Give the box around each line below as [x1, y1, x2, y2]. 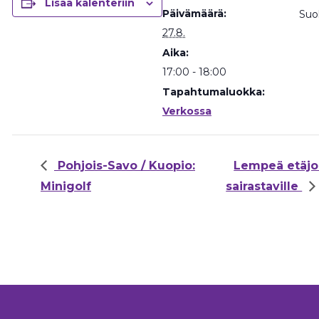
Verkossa [162, 104, 211, 117]
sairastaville [226, 179, 303, 193]
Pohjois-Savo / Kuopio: [54, 158, 195, 172]
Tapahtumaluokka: [162, 85, 265, 98]
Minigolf [41, 179, 91, 193]
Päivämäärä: [162, 6, 226, 20]
